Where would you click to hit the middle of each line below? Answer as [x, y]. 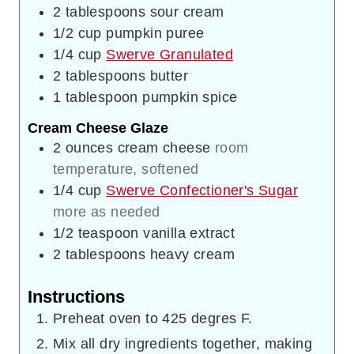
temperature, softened [126, 169]
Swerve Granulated [170, 54]
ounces [91, 148]
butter [169, 75]
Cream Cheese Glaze [98, 128]
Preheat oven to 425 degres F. [153, 318]
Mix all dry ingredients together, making [183, 343]
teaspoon [108, 233]
